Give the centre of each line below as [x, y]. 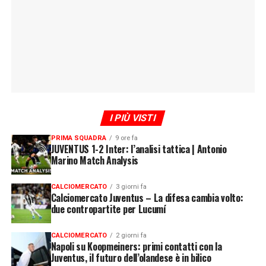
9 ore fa [126, 138]
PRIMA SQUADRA [78, 138]
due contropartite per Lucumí [108, 209]
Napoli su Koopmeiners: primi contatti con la [136, 246]
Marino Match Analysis [94, 160]
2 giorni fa [131, 235]
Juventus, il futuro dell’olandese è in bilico [131, 257]
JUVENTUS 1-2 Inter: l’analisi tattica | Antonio [139, 149]
